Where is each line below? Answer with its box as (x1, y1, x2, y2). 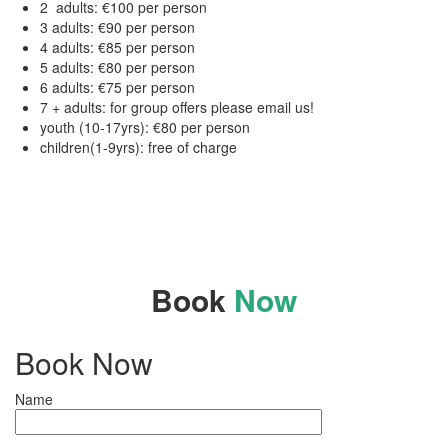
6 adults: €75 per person (40, 76, 195, 97)
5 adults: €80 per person (40, 56, 195, 77)
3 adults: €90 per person (40, 16, 195, 37)
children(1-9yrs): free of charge (40, 136, 237, 157)
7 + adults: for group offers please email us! (40, 96, 314, 117)
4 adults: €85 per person (40, 36, 195, 57)
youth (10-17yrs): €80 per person (40, 116, 250, 137)
